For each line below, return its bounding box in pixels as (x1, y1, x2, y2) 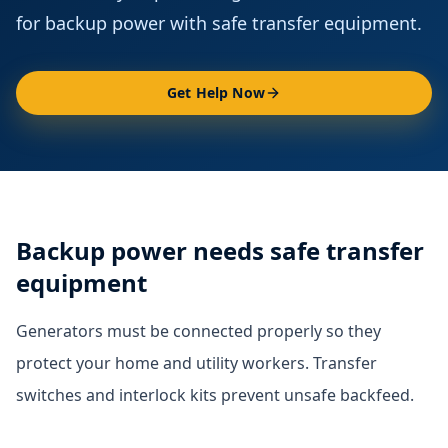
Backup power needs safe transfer (16, 234, 424, 267)
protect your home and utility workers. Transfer (16, 352, 377, 374)
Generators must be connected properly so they (16, 320, 381, 342)
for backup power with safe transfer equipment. (16, 11, 422, 35)
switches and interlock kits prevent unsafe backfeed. (16, 384, 414, 406)
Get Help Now (167, 83, 265, 102)
